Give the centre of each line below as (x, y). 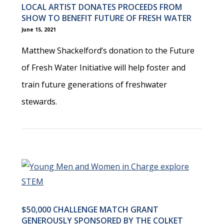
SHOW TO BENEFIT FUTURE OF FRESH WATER (107, 18)
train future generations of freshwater (94, 84)
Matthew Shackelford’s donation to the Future (108, 50)
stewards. (39, 101)
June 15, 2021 (39, 30)
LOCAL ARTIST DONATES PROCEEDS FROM (102, 7)
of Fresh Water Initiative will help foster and (104, 67)
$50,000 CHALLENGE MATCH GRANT (90, 209)
